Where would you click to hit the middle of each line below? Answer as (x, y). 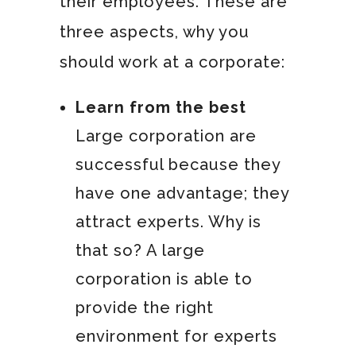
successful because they (178, 164)
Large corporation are (166, 135)
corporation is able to (164, 279)
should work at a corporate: (172, 62)
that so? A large (140, 250)
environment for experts (176, 336)
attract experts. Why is (168, 221)
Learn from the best (161, 107)
